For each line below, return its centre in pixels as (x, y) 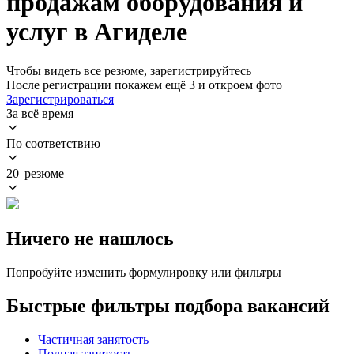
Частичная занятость (93, 339)
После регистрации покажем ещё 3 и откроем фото (144, 85)
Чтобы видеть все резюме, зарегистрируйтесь (129, 70)
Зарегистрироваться (60, 99)
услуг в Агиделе (97, 32)
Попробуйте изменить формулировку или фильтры (144, 272)
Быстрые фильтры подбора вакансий (168, 305)
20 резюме (35, 173)
